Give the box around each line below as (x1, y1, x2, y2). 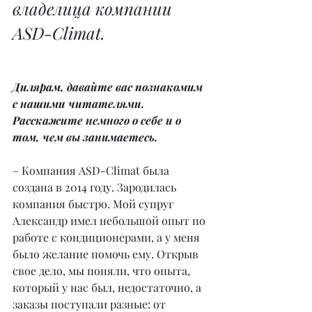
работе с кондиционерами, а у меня (13, 229, 203, 244)
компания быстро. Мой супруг (13, 196, 176, 211)
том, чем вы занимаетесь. (13, 129, 157, 144)
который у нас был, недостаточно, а (13, 279, 204, 295)
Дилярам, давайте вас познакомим (13, 79, 205, 94)
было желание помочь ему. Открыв (13, 246, 201, 261)
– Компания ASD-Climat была (13, 162, 172, 178)
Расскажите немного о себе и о (13, 112, 184, 127)
